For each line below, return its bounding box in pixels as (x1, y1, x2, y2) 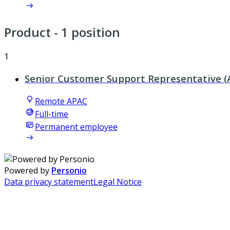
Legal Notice (93, 176, 142, 188)
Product (4, 24, 51, 41)
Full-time (35, 108, 68, 120)
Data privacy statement (4, 176, 93, 188)
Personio (51, 165, 87, 177)
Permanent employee (35, 121, 118, 133)
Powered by (4, 165, 51, 177)
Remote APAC (35, 95, 87, 107)
